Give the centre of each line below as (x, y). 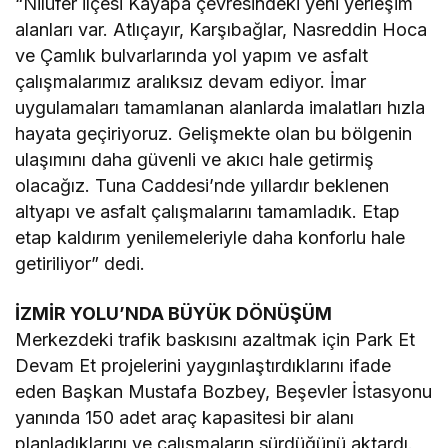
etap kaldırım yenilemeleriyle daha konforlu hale (210, 238)
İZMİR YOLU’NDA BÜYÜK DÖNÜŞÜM (174, 314)
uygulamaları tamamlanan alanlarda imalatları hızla (220, 108)
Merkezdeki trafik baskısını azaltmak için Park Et (215, 340)
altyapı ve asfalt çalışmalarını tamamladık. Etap (208, 212)
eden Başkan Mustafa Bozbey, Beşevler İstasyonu (224, 392)
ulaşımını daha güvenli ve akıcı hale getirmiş (195, 160)
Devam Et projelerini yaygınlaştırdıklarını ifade (203, 366)
